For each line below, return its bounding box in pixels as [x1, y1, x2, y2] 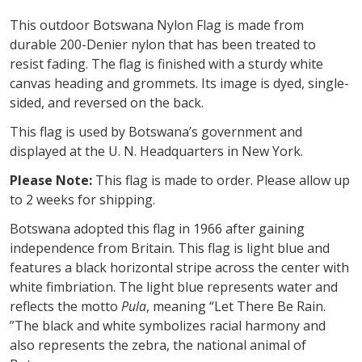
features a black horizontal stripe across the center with [10, 258, 349, 276]
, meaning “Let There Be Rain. [146, 297, 326, 315]
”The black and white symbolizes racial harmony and [10, 316, 326, 335]
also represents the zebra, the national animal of [10, 335, 306, 354]
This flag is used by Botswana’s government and [10, 122, 302, 141]
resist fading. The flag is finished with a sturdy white [10, 54, 323, 73]
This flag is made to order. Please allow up [92, 170, 350, 189]
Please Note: [10, 170, 92, 189]
